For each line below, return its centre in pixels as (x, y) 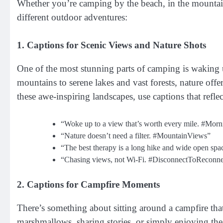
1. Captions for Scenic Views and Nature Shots (111, 45)
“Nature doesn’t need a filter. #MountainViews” (136, 135)
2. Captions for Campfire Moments (88, 184)
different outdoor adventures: (72, 17)
